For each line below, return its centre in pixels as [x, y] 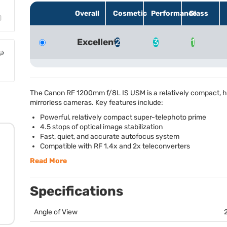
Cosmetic [130, 13]
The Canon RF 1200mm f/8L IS [80, 93]
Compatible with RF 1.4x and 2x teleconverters [115, 146]
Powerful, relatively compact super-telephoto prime [123, 118]
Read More [48, 161]
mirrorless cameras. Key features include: [97, 103]
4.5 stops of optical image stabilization [101, 127]
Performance [174, 13]
